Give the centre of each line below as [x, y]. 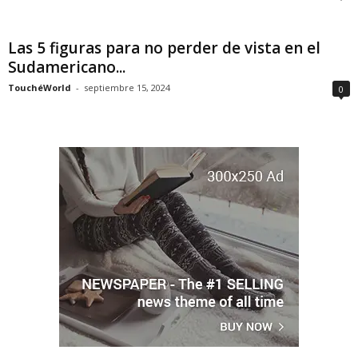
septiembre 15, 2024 [127, 88]
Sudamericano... [67, 67]
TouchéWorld [40, 88]
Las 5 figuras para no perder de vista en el [164, 48]
